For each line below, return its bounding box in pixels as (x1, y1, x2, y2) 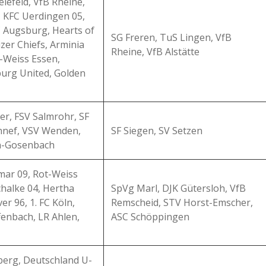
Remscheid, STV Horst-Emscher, (111, 196, 253, 209)
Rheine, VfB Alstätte (111, 45, 199, 58)
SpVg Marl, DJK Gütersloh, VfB (111, 182, 246, 195)
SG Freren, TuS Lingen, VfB (111, 31, 232, 44)
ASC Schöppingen (111, 210, 189, 223)
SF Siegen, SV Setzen (111, 124, 202, 137)
